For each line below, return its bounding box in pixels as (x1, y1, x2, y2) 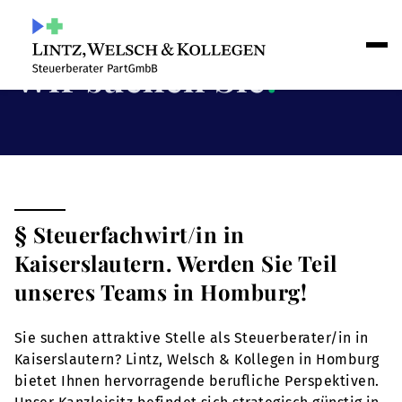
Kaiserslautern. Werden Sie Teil (14, 249, 337, 277)
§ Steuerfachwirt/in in (14, 220, 245, 249)
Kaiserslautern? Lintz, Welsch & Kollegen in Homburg (14, 351, 380, 368)
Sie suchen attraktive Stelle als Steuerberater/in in (14, 329, 369, 346)
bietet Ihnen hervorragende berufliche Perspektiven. (14, 372, 380, 389)
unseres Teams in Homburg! (14, 277, 307, 306)
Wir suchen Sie (14, 54, 267, 101)
